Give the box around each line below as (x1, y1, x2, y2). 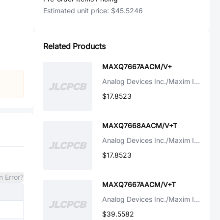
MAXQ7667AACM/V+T (102, 180, 176, 189)
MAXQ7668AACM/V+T (102, 121, 177, 130)
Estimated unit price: (43, 6, 111, 15)
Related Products (43, 41, 106, 51)
